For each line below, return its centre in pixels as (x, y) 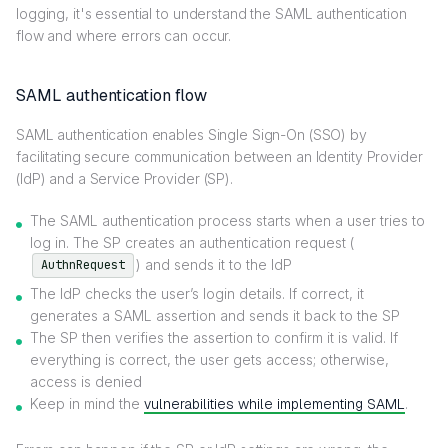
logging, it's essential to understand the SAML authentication (211, 13)
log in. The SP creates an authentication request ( (192, 242)
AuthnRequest (83, 264)
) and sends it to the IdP (214, 264)
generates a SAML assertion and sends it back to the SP (215, 315)
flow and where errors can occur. (124, 35)
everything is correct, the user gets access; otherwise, (209, 359)
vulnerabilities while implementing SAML (274, 403)
